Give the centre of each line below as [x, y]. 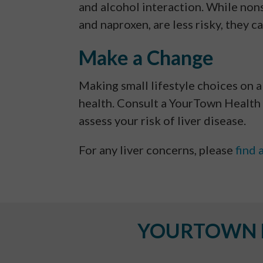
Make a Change [146, 57]
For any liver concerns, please [157, 149]
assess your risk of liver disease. [163, 120]
